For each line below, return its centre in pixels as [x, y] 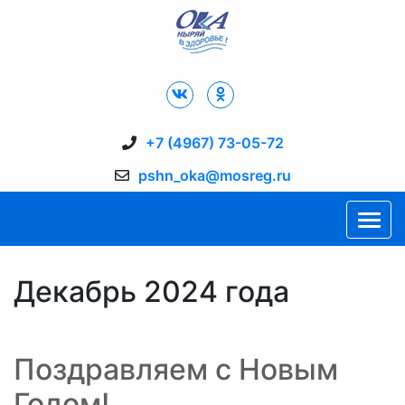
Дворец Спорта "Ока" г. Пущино [137, 65]
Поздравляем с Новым [176, 369]
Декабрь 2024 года [151, 292]
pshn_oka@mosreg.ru [214, 175]
